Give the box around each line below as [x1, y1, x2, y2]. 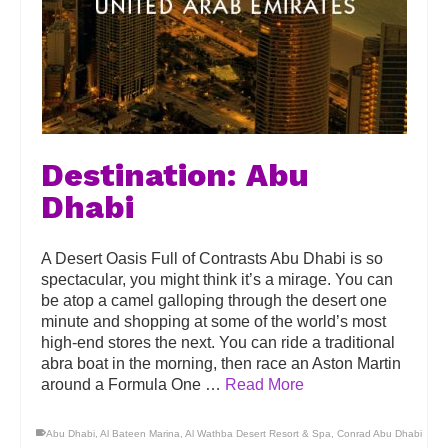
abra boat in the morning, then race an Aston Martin [41, 355, 401, 372]
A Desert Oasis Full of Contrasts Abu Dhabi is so [41, 250, 383, 267]
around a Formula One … [41, 376, 225, 393]
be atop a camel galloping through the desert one [41, 292, 387, 309]
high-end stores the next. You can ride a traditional [41, 334, 395, 351]
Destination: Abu [41, 156, 309, 194]
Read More [225, 376, 304, 393]
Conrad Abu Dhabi [337, 428, 422, 439]
